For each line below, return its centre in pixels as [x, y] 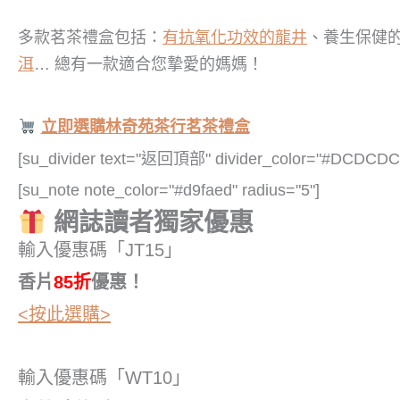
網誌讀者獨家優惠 [150, 222]
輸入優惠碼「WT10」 [104, 378]
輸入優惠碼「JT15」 [100, 250]
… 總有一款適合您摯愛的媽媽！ [149, 64]
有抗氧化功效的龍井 [235, 37]
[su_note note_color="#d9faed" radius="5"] [169, 191]
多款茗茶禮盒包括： [90, 37]
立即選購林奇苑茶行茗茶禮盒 [145, 127]
